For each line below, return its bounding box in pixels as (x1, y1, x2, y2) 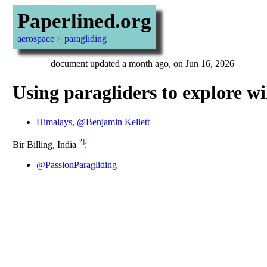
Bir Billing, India (12, 139, 76, 150)
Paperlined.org (17, 10, 151, 33)
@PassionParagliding (36, 160, 117, 170)
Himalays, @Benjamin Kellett (36, 116, 150, 127)
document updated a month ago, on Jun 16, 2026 (50, 58, 234, 69)
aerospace (17, 33, 54, 44)
